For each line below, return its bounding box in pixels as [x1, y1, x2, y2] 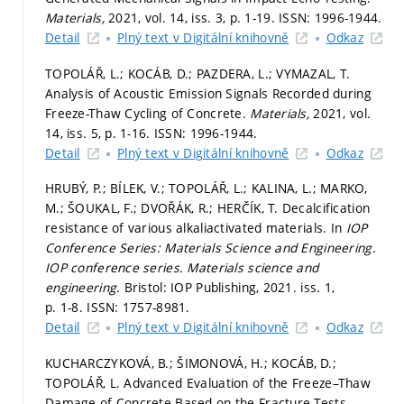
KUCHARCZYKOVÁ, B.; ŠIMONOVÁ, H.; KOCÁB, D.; [45, 353, 337, 372]
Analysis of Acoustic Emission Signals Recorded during [45, 84, 372, 102]
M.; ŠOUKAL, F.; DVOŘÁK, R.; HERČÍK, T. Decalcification [45, 199, 371, 216]
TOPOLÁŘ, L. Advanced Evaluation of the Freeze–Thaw [45, 373, 371, 391]
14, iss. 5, [45, 124, 106, 142]
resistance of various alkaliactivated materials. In [45, 219, 346, 236]
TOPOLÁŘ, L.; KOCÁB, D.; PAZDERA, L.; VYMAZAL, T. [45, 64, 351, 82]
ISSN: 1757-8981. [87, 298, 190, 316]
